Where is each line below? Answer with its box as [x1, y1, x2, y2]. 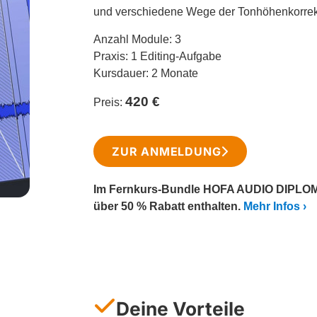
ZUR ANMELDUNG [112, 144, 221, 159]
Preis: [93, 96, 125, 109]
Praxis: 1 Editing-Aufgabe [93, 50, 221, 62]
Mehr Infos [243, 200, 300, 213]
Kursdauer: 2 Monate [93, 67, 198, 79]
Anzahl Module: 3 [93, 33, 181, 45]
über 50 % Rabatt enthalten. [93, 200, 243, 213]
